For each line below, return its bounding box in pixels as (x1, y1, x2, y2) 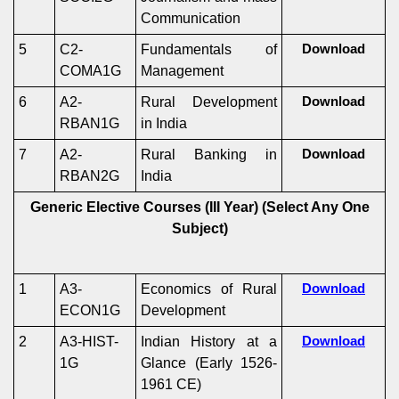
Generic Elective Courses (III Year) (29, 199, 262, 215)
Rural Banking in (141, 147, 277, 162)
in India (141, 116, 187, 131)
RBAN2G (60, 168, 119, 183)
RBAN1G (60, 116, 119, 131)
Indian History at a (141, 334, 277, 349)
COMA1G (60, 63, 121, 78)
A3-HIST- (60, 334, 118, 349)
